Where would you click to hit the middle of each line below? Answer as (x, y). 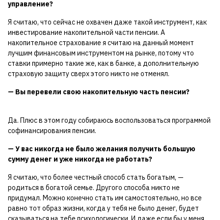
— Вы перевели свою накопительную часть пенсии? (99, 92)
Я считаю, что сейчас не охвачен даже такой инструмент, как (107, 22)
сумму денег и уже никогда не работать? (80, 159)
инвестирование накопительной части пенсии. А (86, 33)
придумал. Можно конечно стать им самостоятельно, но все (105, 198)
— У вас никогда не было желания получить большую (102, 149)
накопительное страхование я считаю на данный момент (101, 43)
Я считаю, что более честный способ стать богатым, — (96, 178)
